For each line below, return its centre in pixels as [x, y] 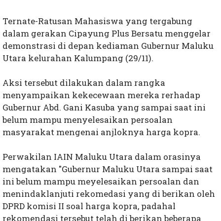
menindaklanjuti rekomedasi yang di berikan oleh [109, 194]
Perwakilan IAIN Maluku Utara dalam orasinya [102, 157]
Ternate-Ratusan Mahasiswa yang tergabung [97, 21]
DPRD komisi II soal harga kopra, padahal [89, 206]
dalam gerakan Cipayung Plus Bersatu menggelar [107, 34]
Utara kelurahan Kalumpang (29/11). [78, 58]
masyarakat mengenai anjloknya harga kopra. [101, 132]
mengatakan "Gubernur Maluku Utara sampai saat [108, 169]
